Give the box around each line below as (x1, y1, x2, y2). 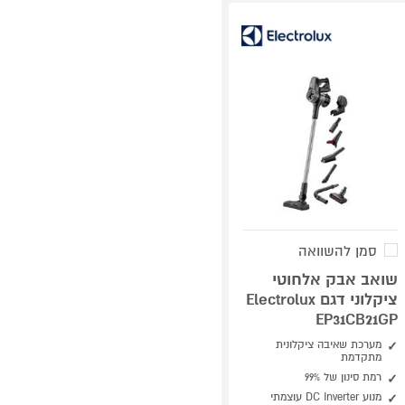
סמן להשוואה (297, 242, 377, 260)
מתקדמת (340, 351, 381, 364)
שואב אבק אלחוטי (271, 269, 398, 290)
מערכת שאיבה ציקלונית (275, 338, 381, 352)
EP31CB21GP (315, 309, 398, 330)
